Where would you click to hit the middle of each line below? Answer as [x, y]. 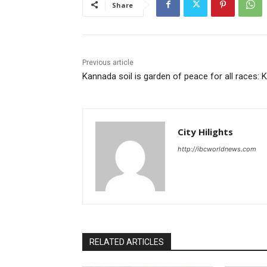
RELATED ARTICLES [127, 242]
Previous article [108, 62]
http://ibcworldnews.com [217, 149]
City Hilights [205, 131]
